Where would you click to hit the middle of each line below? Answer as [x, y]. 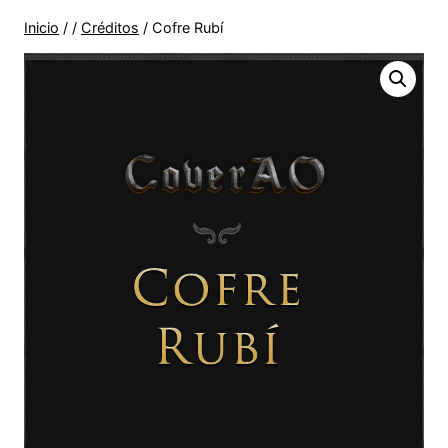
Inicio [41, 27]
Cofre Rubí [187, 27]
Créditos [110, 27]
